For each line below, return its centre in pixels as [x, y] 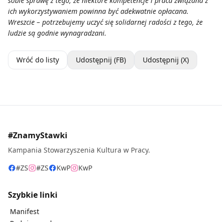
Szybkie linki [33, 195]
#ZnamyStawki [38, 135]
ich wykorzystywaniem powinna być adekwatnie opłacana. [98, 11]
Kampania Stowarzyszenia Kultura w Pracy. [79, 150]
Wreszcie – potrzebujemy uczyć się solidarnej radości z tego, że [105, 22]
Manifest [25, 211]
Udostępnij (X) [166, 60]
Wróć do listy [38, 60]
